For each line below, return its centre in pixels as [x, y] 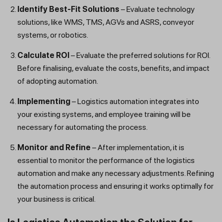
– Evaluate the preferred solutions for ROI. [140, 55]
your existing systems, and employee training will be [104, 114]
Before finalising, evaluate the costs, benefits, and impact [113, 68]
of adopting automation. [58, 81]
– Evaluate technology [157, 9]
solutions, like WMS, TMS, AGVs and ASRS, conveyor [106, 22]
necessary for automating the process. [83, 127]
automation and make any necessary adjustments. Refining [116, 173]
